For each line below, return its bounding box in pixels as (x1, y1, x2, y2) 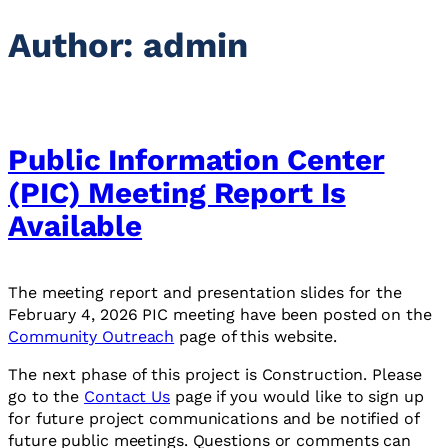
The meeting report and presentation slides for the (8, 283, 402, 303)
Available (8, 207, 143, 243)
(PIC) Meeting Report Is (8, 174, 346, 210)
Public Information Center (8, 141, 385, 177)
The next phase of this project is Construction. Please (8, 365, 422, 385)
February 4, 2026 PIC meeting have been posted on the (8, 305, 432, 325)
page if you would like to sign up (170, 387, 424, 407)
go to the (8, 387, 85, 407)
